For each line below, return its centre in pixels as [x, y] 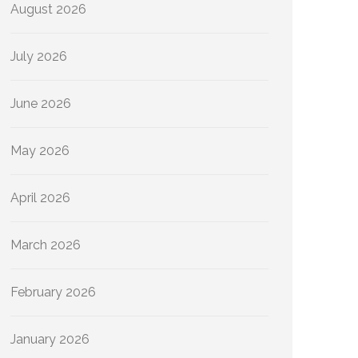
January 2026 [50, 339]
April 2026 [40, 198]
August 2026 [48, 9]
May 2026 [40, 151]
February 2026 [53, 292]
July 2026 [39, 56]
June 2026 [41, 103]
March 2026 [46, 245]
